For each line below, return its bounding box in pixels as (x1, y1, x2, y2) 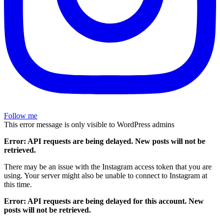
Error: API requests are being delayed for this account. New (4, 196, 204, 205)
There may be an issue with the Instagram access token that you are (4, 162, 212, 171)
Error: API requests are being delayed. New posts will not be (4, 137, 205, 145)
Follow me (4, 111, 37, 120)
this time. (4, 180, 32, 189)
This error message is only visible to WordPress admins (4, 120, 174, 129)
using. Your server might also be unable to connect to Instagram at (4, 171, 207, 180)
